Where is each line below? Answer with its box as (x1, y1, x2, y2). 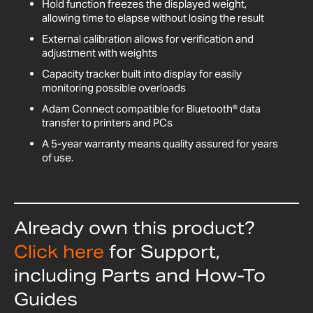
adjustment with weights (42, 45, 157, 59)
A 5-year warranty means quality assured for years (42, 136, 278, 150)
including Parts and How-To (14, 264, 265, 286)
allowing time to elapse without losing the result (42, 10, 264, 24)
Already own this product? (14, 217, 255, 239)
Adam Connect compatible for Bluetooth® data (42, 101, 261, 115)
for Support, (109, 240, 220, 263)
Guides (14, 288, 78, 310)
